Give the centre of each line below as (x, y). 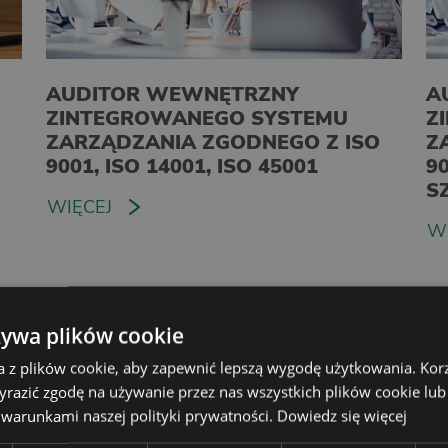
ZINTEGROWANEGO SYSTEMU (197, 118)
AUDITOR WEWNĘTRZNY (172, 94)
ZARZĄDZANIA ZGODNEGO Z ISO (213, 142)
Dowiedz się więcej (342, 415)
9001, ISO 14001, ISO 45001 (182, 166)
